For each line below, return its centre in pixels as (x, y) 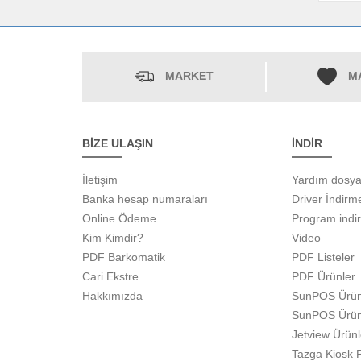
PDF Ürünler (323, 277)
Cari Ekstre (110, 277)
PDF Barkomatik (124, 257)
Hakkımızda (112, 296)
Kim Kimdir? (113, 238)
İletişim (100, 180)
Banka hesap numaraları (145, 199)
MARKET (189, 76)
